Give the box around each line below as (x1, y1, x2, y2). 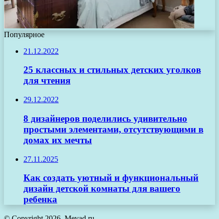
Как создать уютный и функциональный (23, 173, 198, 183)
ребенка (23, 194, 57, 205)
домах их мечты (23, 134, 92, 145)
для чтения (23, 75, 70, 86)
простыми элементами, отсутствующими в (23, 124, 203, 134)
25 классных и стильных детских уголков (23, 65, 201, 75)
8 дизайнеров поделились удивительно (23, 113, 187, 124)
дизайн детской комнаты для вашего (23, 183, 180, 194)
